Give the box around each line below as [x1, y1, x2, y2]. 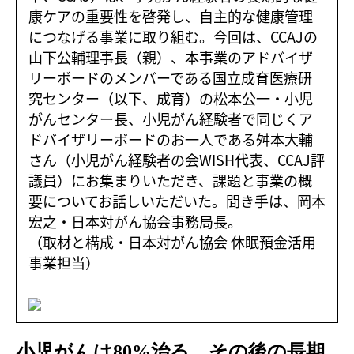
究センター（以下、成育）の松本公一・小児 [28, 88, 313, 108]
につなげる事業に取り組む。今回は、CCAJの [28, 26, 318, 47]
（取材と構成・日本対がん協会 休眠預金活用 [28, 232, 316, 252]
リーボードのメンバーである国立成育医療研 [28, 67, 312, 88]
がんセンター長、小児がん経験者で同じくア [28, 108, 313, 129]
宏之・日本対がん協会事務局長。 [28, 211, 242, 232]
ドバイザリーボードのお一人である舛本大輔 [28, 129, 313, 149]
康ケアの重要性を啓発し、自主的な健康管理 [28, 6, 313, 26]
